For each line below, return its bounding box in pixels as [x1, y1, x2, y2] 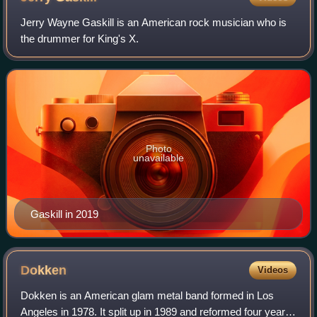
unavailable [133, 152, 184, 164]
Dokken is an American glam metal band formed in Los [21, 289, 275, 302]
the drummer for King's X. [21, 33, 139, 45]
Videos [257, 265, 288, 276]
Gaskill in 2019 [30, 208, 98, 221]
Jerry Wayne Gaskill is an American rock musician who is [21, 16, 287, 29]
